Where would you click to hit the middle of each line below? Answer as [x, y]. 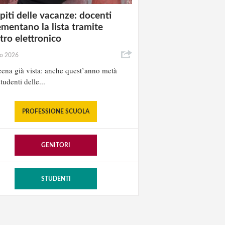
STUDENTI [56, 179]
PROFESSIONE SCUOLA [56, 112]
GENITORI [56, 145]
